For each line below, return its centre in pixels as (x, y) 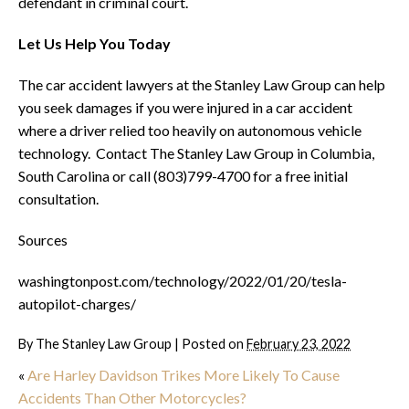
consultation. (58, 199)
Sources (43, 240)
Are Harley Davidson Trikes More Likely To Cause (184, 375)
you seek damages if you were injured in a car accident (185, 108)
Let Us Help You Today (94, 44)
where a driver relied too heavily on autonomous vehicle (190, 131)
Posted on (214, 344)
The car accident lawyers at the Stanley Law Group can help (202, 85)
